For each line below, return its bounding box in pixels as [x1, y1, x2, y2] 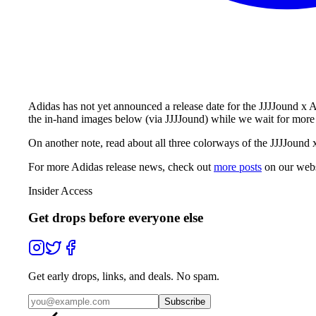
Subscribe [164, 296, 205, 308]
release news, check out [103, 160, 211, 173]
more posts [214, 160, 262, 173]
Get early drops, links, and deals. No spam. [28, 270, 219, 283]
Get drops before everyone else [28, 210, 203, 226]
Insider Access [28, 184, 92, 197]
